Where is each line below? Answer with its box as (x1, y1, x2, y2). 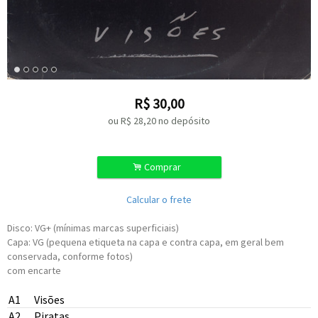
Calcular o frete (126, 193, 192, 206)
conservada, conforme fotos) (7, 250, 133, 263)
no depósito (158, 114, 210, 127)
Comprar (142, 160, 185, 173)
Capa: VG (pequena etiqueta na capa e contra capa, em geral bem (7, 236, 284, 248)
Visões (34, 292, 65, 307)
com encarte (7, 264, 63, 277)
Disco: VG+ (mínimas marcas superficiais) (7, 221, 179, 234)
